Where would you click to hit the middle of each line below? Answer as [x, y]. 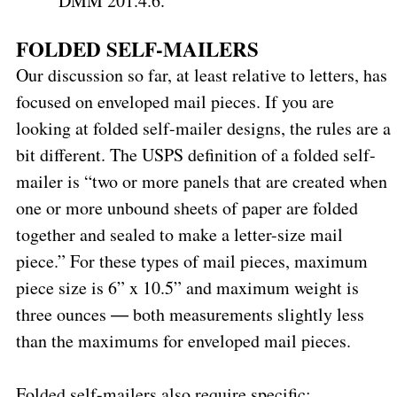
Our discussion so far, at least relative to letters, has [201, 74]
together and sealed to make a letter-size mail [179, 234]
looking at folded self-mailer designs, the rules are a [203, 128]
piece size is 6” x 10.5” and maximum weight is [187, 287]
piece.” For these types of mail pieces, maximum [191, 261]
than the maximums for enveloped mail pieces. [183, 340]
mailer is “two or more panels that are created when [201, 181]
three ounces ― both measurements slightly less [190, 314]
